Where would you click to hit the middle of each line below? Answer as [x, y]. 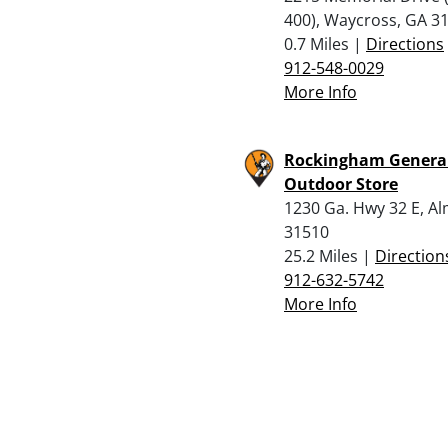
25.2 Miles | [329, 255]
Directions [405, 43]
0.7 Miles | [325, 43]
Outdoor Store [341, 183]
